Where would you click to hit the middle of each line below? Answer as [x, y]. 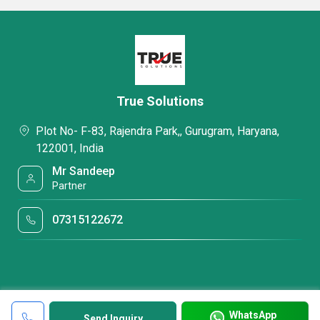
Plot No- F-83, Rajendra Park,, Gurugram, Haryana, [157, 131]
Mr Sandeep [84, 171]
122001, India [70, 148]
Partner [70, 186]
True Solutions [160, 101]
